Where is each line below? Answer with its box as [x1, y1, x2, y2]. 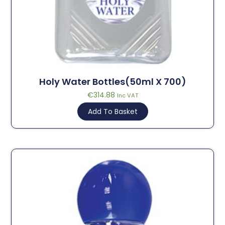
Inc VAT [117, 91, 138, 100]
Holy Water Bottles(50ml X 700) [39, 75, 186, 88]
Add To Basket [87, 106, 138, 117]
